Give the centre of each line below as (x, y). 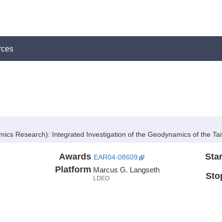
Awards (75, 156)
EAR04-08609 (115, 157)
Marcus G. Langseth (126, 169)
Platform (73, 169)
